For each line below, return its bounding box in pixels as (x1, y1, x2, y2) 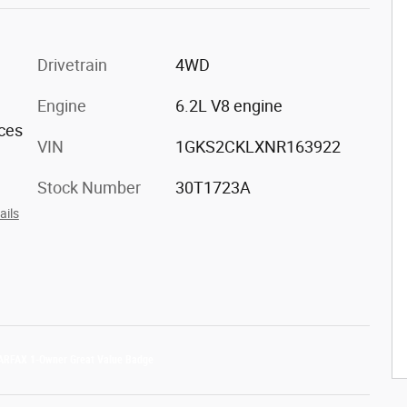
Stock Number (37, 177, 141, 197)
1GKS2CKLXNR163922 (174, 136, 341, 156)
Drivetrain (37, 55, 107, 74)
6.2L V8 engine (174, 95, 283, 115)
